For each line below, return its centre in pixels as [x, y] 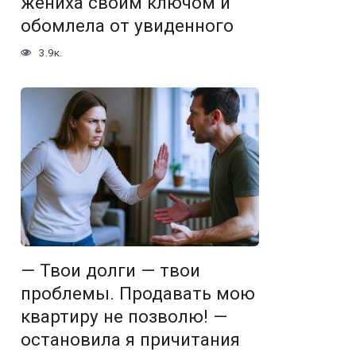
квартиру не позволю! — [124, 317]
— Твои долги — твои [110, 271]
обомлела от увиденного [127, 25]
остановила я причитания [130, 340]
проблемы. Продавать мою [138, 294]
